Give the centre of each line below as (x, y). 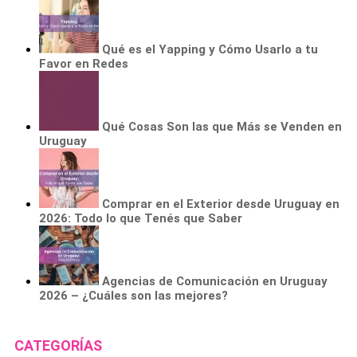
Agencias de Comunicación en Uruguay (215, 281)
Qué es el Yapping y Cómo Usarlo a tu (210, 49)
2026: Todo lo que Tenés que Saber (141, 218)
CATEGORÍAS (58, 345)
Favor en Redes (84, 63)
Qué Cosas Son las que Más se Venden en (222, 126)
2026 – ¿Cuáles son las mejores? (133, 295)
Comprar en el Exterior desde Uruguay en (221, 204)
